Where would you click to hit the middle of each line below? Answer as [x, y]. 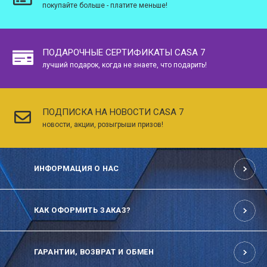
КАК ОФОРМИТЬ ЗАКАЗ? [82, 210]
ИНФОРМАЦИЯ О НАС [76, 168]
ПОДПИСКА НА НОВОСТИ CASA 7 [113, 112]
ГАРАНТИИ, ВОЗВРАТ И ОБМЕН [94, 252]
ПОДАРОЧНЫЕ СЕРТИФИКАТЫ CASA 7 [124, 52]
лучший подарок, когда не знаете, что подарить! [125, 65]
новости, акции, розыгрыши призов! [103, 124]
